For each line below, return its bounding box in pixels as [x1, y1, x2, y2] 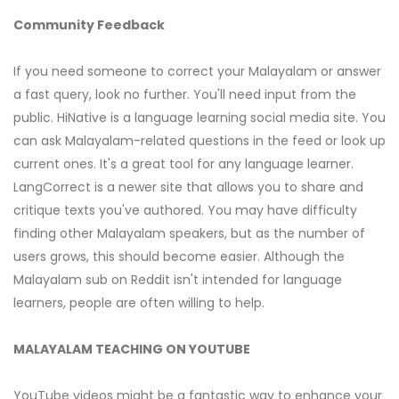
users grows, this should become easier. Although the [13, 248, 345, 266]
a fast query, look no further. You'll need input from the [13, 85, 356, 104]
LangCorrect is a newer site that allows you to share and [13, 178, 363, 197]
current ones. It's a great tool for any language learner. [13, 155, 354, 174]
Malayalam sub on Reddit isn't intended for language [13, 271, 342, 289]
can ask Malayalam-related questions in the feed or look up [13, 132, 386, 151]
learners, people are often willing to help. [13, 294, 265, 313]
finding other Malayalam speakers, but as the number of [13, 224, 365, 243]
